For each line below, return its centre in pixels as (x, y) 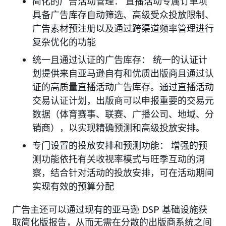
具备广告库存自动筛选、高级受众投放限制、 (123, 14)
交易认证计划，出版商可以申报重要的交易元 (123, 100)
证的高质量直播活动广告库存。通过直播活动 (123, 87)
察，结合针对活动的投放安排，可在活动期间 (123, 172)
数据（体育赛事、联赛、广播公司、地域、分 (123, 114)
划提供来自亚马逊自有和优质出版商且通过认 (123, 73)
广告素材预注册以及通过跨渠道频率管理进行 (123, 28)
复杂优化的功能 (64, 42)
